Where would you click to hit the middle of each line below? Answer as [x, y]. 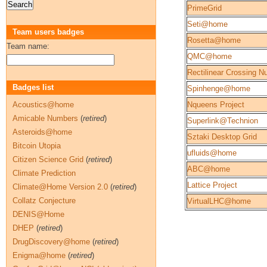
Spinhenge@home [219, 89]
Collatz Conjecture [44, 201]
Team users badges [48, 32]
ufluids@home [212, 153]
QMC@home [209, 56]
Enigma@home [39, 255]
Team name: [28, 46]
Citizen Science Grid [48, 159]
